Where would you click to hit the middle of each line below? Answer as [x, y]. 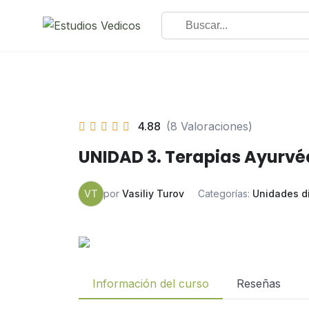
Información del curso [151, 283]
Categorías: [225, 193]
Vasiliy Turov [153, 193]
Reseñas [259, 283]
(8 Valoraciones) [209, 126]
